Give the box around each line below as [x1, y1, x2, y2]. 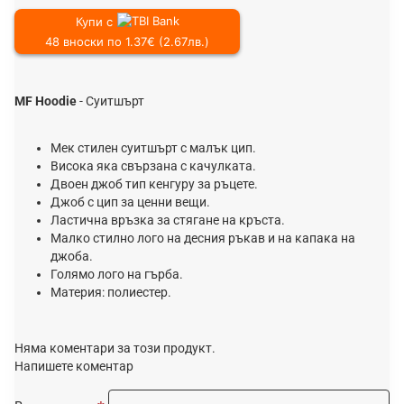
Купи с [75, 14, 113, 29]
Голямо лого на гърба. [50, 266, 183, 281]
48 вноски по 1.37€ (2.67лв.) [45, 33, 209, 49]
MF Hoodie [14, 93, 79, 108]
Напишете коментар [14, 358, 133, 373]
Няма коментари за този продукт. [14, 340, 216, 355]
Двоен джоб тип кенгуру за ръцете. [50, 176, 258, 191]
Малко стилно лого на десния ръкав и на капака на [50, 230, 355, 245]
